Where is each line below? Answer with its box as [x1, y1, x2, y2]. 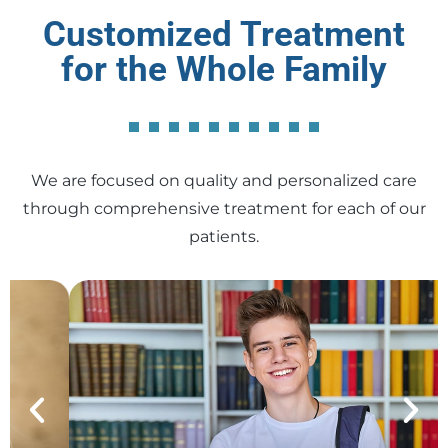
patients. [189, 227, 259, 247]
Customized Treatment [43, 13, 405, 56]
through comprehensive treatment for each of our [22, 199, 426, 219]
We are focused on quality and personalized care [31, 171, 417, 191]
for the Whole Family [61, 48, 387, 91]
